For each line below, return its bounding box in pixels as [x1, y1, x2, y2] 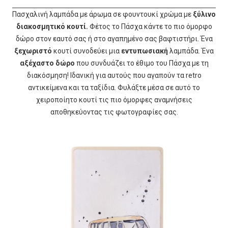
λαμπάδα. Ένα [169, 47, 214, 55]
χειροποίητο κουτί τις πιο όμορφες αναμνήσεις [36, 96, 192, 104]
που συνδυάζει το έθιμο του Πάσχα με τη [74, 59, 209, 67]
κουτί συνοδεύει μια [52, 47, 121, 55]
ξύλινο [193, 10, 216, 18]
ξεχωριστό [14, 47, 52, 55]
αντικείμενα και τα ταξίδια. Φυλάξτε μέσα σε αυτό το [28, 83, 200, 92]
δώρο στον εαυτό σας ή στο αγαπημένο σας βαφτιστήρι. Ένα [15, 35, 213, 43]
